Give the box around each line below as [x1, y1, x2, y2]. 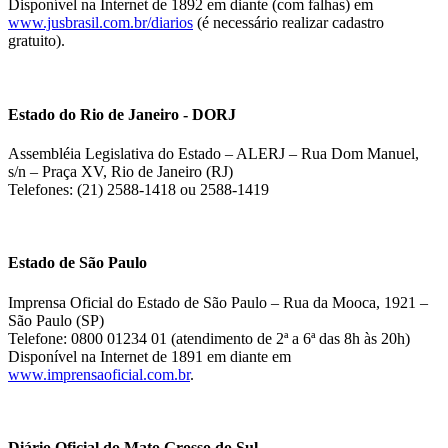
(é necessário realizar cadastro [193, 14, 384, 32]
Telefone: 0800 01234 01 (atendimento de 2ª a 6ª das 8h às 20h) [8, 329, 410, 347]
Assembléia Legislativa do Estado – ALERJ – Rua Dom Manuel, [8, 144, 419, 162]
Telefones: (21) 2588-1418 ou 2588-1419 [8, 180, 269, 198]
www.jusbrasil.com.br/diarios [8, 14, 193, 32]
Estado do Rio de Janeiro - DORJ [8, 105, 236, 123]
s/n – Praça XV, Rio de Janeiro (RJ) [8, 162, 233, 180]
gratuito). [8, 32, 65, 50]
